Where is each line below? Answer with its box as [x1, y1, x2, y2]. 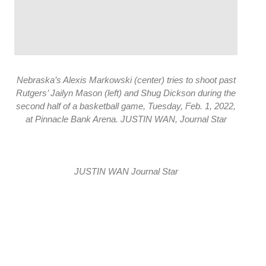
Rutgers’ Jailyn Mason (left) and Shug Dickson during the [16, 87, 236, 98]
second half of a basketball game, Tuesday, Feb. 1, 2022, [16, 100, 236, 111]
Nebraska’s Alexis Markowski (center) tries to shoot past [16, 74, 236, 85]
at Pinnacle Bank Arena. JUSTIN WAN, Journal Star [25, 113, 227, 124]
